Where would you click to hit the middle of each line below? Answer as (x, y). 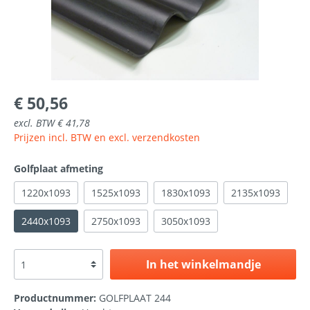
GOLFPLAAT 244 (135, 298)
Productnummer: (56, 298)
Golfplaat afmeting (58, 168)
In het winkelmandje (203, 264)
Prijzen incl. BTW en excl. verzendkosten (107, 137)
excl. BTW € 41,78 (52, 123)
